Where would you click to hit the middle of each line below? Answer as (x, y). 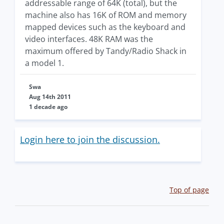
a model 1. (44, 63)
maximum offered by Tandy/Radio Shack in (106, 51)
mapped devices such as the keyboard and (105, 27)
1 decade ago (48, 107)
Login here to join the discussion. (90, 139)
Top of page (189, 190)
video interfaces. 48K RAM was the (89, 39)
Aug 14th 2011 (50, 97)
